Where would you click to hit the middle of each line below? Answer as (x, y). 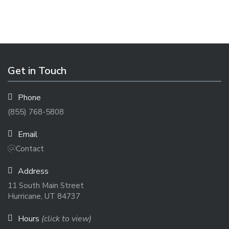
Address (33, 171)
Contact (30, 149)
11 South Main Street (46, 186)
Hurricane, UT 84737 (44, 196)
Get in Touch (37, 71)
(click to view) (66, 219)
